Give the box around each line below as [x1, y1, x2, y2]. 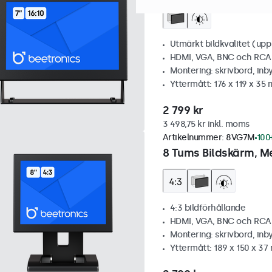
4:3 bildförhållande [169, 203, 245, 213]
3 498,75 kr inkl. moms [162, 119, 250, 129]
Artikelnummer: [162, 132, 226, 143]
